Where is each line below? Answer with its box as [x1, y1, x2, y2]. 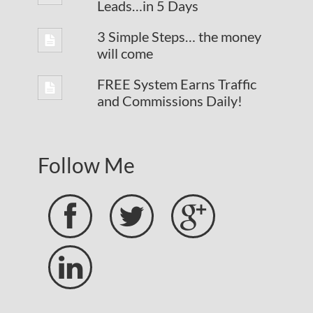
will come [97, 44, 153, 61]
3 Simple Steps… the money [97, 27, 261, 45]
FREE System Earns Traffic [97, 75, 256, 92]
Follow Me [38, 152, 135, 177]
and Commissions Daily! [97, 92, 242, 109]
